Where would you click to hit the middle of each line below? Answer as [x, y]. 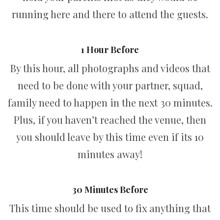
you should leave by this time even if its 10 [110, 137]
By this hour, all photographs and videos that [110, 68]
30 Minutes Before [110, 189]
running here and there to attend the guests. [110, 14]
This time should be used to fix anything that [110, 208]
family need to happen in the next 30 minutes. [110, 102]
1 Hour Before [110, 49]
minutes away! [110, 154]
